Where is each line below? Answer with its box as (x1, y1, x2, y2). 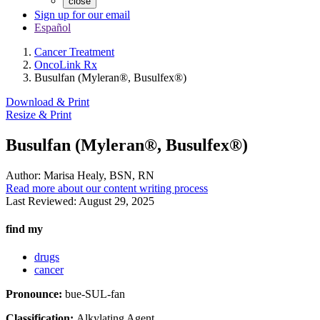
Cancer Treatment (34, 46, 114, 58)
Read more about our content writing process (6, 181, 208, 194)
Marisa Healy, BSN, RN (41, 169, 154, 181)
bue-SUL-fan (65, 288, 125, 301)
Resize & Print (6, 109, 71, 121)
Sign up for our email (34, 9, 130, 21)
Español (34, 21, 71, 34)
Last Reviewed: (6, 194, 79, 207)
